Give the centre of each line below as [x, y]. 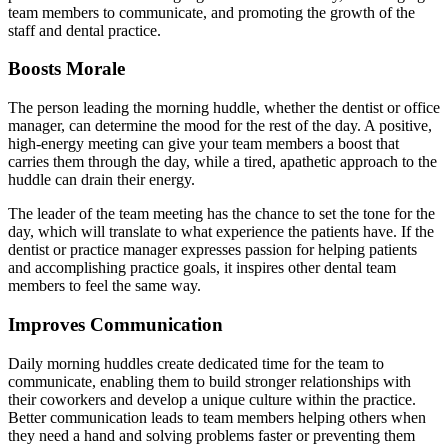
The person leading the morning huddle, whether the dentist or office [224, 108]
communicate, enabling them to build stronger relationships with [209, 381]
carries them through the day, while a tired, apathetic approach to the [222, 162]
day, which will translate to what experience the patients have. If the [221, 232]
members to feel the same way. [104, 286]
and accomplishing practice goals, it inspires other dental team [202, 268]
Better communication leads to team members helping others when [217, 417]
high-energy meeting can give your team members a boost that [203, 144]
